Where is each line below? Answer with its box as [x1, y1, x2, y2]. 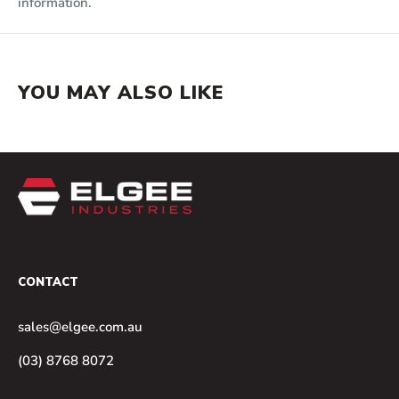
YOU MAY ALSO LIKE [18, 79, 224, 105]
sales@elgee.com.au [18, 318, 142, 337]
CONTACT [18, 274, 78, 291]
